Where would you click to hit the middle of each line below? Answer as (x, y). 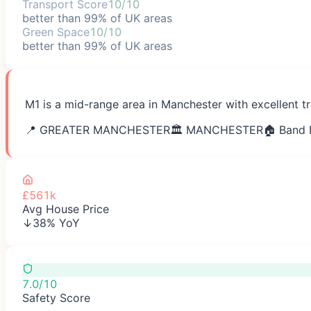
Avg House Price (66, 209)
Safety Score (56, 297)
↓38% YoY (51, 222)
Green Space (56, 32)
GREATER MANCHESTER (105, 129)
